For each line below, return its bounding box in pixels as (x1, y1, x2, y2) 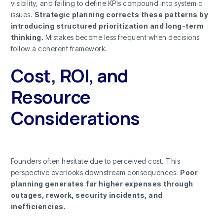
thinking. (10, 33, 44, 42)
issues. (10, 10, 35, 19)
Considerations (10, 106, 140, 131)
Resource (10, 85, 91, 110)
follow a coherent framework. (10, 44, 108, 53)
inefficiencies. (10, 202, 66, 211)
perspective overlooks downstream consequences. (10, 168, 181, 177)
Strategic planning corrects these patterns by (34, 10, 209, 19)
